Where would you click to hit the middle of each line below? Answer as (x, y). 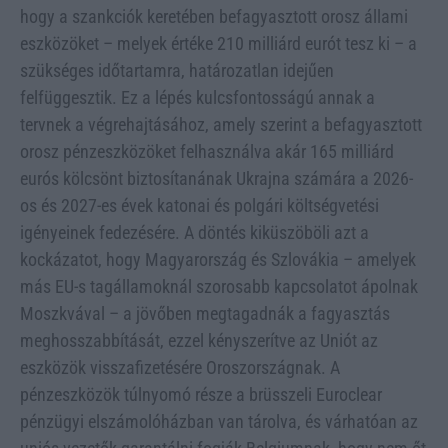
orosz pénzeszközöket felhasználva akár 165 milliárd (207, 151)
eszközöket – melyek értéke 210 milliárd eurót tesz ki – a (218, 43)
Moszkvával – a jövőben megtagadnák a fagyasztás (205, 313)
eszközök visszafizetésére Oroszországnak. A (180, 367)
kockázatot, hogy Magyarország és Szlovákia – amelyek (218, 259)
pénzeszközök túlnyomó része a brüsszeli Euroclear (201, 394)
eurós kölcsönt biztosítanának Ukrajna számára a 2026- (216, 178)
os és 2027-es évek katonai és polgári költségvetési (199, 205)
